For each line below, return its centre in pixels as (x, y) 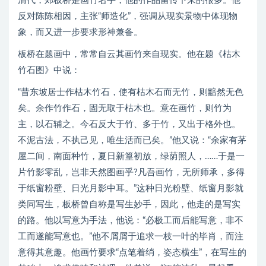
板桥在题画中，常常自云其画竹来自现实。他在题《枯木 (129, 54)
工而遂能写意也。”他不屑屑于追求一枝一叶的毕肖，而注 (131, 237)
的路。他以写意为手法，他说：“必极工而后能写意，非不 (131, 221)
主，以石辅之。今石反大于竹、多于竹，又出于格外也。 (129, 124)
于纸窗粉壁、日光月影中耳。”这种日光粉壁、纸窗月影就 (131, 189)
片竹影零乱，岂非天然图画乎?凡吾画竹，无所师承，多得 (131, 172)
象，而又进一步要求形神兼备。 (80, 32)
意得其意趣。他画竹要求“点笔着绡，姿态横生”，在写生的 (132, 253)
